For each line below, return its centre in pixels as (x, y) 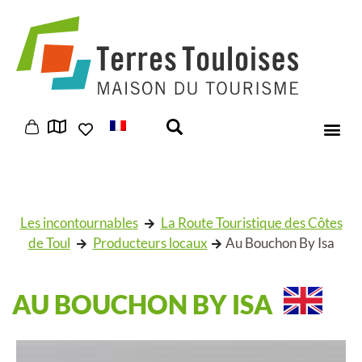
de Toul (49, 242)
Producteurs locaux (150, 242)
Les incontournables (79, 222)
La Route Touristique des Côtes (251, 222)
